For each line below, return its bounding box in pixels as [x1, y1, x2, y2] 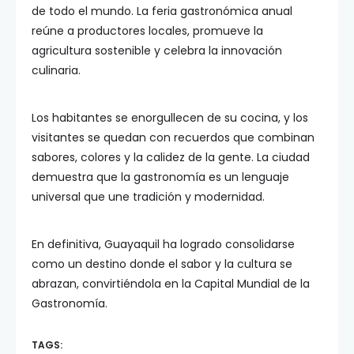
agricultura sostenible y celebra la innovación [32, 43, 282, 58]
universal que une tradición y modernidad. [32, 189, 265, 205]
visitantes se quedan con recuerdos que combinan [32, 130, 314, 145]
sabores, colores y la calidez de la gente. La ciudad [32, 149, 310, 165]
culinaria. [32, 62, 81, 78]
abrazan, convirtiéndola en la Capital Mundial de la [32, 276, 310, 292]
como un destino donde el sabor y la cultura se [32, 256, 292, 272]
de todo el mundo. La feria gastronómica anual [32, 3, 292, 19]
